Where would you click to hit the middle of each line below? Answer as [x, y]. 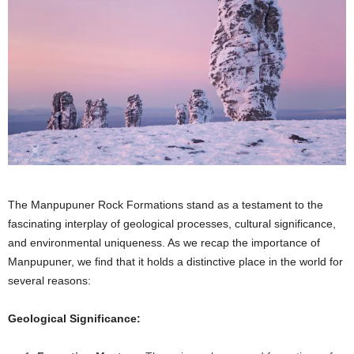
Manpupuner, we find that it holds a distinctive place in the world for [175, 262]
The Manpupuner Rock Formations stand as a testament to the [166, 205]
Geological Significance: [74, 319]
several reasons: [49, 281]
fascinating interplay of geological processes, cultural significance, [172, 224]
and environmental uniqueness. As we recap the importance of [164, 243]
